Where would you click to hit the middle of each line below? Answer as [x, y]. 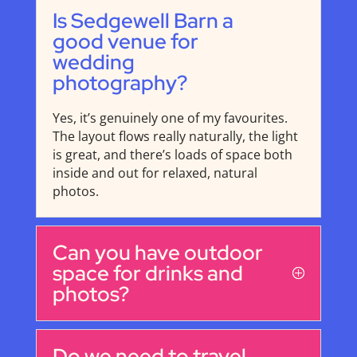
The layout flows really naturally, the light [175, 137]
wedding [93, 63]
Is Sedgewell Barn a [143, 21]
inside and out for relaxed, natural [155, 173]
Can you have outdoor [157, 253]
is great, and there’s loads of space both [172, 155]
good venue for [125, 42]
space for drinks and [147, 274]
